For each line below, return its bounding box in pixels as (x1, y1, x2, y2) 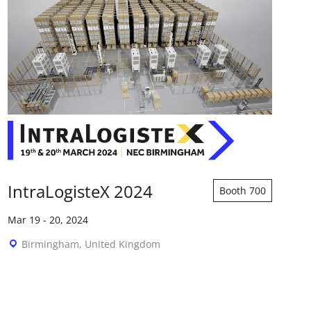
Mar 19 (8, 212, 41, 226)
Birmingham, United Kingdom (22, 237, 161, 251)
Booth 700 (219, 183, 266, 197)
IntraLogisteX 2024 (8, 179, 153, 203)
